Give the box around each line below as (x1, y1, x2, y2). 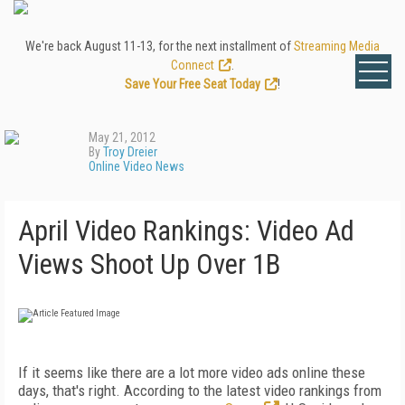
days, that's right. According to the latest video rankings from (18, 381, 381, 400)
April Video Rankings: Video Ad (18, 214, 354, 248)
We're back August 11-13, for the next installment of (25, 39, 294, 53)
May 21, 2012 (89, 130, 155, 145)
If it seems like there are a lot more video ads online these (18, 363, 365, 381)
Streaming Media (294, 39, 380, 53)
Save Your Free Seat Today (125, 77, 260, 91)
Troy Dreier (103, 145, 157, 159)
